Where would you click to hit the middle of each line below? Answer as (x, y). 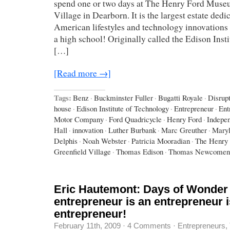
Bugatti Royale (180, 97)
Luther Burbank (132, 130)
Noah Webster (104, 140)
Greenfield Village (82, 151)
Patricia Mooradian (161, 140)
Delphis (66, 140)
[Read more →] (82, 73)
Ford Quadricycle (135, 119)
